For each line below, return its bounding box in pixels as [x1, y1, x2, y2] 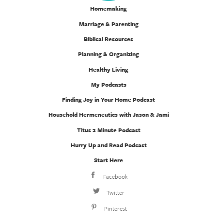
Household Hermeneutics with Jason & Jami [48, 110, 169, 119]
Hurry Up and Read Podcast [70, 140, 147, 150]
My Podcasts [91, 79, 126, 89]
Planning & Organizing [78, 49, 139, 59]
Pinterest [103, 204, 127, 213]
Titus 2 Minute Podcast [77, 125, 140, 134]
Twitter [105, 188, 124, 197]
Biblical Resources [84, 34, 133, 43]
